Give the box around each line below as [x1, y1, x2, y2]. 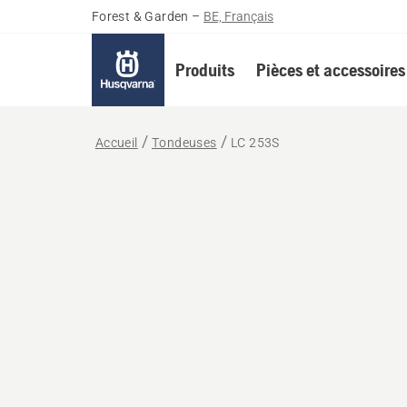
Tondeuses [152, 135, 217, 150]
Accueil [94, 135, 138, 150]
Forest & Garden [91, 9, 189, 24]
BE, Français [203, 9, 274, 24]
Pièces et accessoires [255, 59, 405, 80]
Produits [174, 59, 234, 80]
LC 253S [231, 135, 280, 150]
